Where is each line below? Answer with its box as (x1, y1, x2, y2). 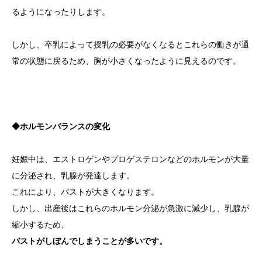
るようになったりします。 (12, 7, 110, 17)
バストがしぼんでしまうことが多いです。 (12, 236, 167, 246)
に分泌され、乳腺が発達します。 (12, 171, 135, 181)
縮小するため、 (12, 220, 69, 230)
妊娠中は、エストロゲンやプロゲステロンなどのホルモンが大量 (12, 154, 249, 164)
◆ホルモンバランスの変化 (12, 122, 110, 132)
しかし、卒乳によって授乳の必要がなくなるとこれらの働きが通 (12, 40, 249, 50)
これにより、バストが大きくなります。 (12, 187, 159, 197)
